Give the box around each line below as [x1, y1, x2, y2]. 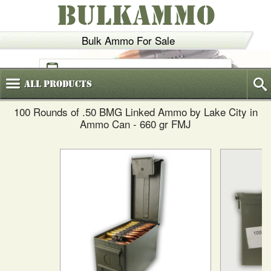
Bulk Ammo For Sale [81, 33, 175, 48]
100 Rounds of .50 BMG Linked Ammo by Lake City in [13, 104, 258, 119]
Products [41, 78, 92, 90]
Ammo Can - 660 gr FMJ [80, 116, 191, 131]
